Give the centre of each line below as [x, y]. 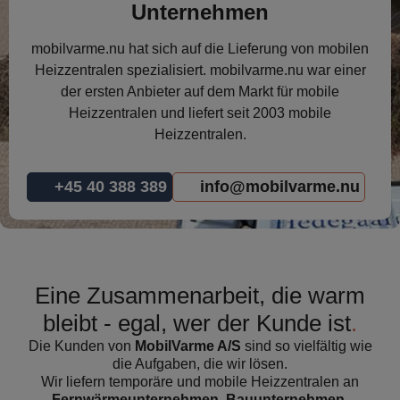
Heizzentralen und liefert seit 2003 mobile [200, 113]
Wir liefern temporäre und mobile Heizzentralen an [200, 382]
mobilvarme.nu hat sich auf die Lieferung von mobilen [200, 49]
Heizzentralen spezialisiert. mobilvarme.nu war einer [200, 70]
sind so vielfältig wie [306, 346]
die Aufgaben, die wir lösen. [200, 364]
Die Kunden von [81, 346]
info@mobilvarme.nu [280, 187]
